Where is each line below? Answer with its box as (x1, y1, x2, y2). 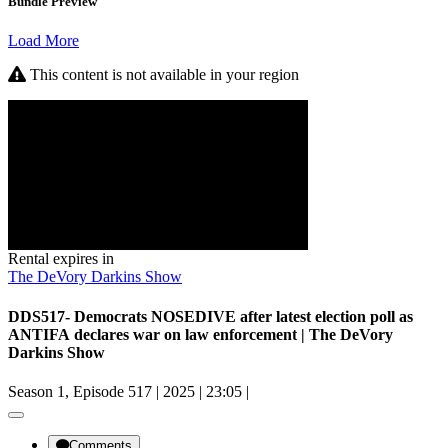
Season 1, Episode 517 (73, 382, 156, 400)
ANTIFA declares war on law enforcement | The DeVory (8, 325, 393, 343)
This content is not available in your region (26, 66, 299, 84)
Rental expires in (8, 250, 114, 268)
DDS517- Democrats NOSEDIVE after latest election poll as (8, 307, 413, 325)
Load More (8, 32, 79, 50)
